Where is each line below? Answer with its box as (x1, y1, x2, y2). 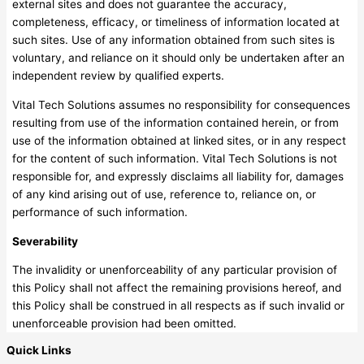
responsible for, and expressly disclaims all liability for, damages (12, 170, 344, 184)
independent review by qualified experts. (12, 69, 225, 83)
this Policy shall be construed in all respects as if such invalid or (12, 299, 345, 313)
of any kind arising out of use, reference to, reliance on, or (12, 188, 317, 201)
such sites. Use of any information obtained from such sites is (12, 33, 336, 47)
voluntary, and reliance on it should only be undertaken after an (12, 51, 345, 65)
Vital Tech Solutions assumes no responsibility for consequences (12, 98, 351, 112)
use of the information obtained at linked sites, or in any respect (12, 134, 347, 148)
